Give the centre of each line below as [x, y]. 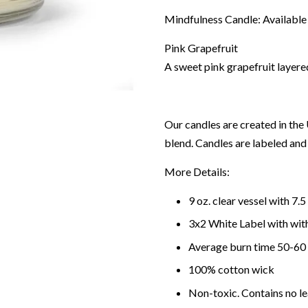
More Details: [197, 172]
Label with [263, 223]
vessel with [264, 200]
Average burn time [233, 246]
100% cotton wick [231, 269]
